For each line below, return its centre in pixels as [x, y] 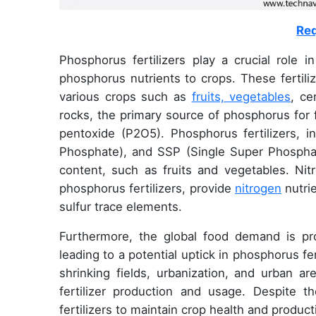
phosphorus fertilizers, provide [147, 189]
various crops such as [126, 97]
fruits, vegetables [241, 97]
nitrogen [258, 189]
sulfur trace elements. [121, 207]
